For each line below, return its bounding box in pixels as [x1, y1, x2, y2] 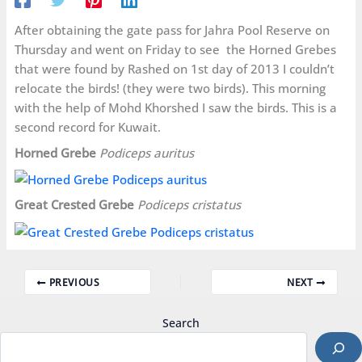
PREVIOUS [45, 276, 100, 289]
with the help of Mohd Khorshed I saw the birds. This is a [15, 99, 338, 116]
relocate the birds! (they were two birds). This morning [15, 80, 326, 96]
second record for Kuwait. [15, 119, 162, 135]
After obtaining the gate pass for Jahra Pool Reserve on [15, 22, 330, 38]
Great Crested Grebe [15, 196, 138, 213]
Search [162, 315, 200, 331]
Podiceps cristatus [137, 196, 242, 213]
